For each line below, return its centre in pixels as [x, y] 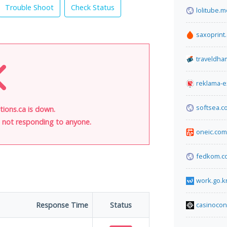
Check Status [93, 7]
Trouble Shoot [29, 7]
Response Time [62, 205]
